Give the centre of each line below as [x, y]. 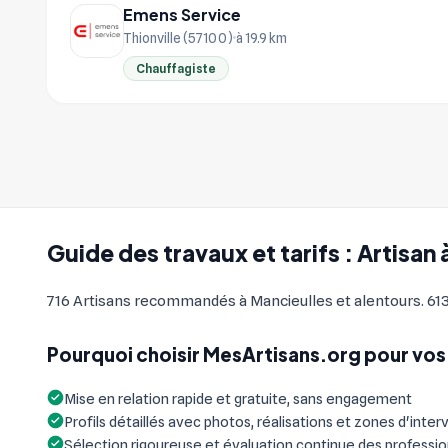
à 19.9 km [261, 37]
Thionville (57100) [178, 37]
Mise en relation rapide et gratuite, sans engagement [238, 398]
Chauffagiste [176, 68]
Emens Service [182, 14]
